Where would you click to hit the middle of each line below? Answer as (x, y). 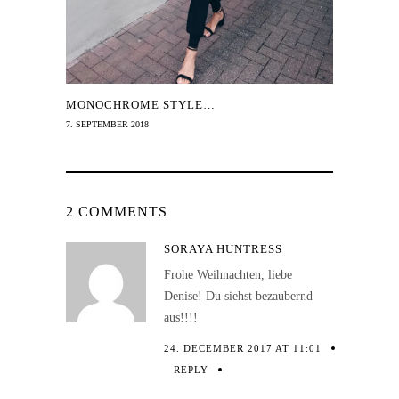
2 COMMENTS (117, 212)
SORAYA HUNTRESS (223, 249)
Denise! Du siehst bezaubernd (238, 297)
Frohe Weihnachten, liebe (228, 275)
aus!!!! (181, 318)
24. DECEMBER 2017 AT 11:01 (243, 349)
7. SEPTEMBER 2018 (107, 125)
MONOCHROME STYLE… (141, 105)
